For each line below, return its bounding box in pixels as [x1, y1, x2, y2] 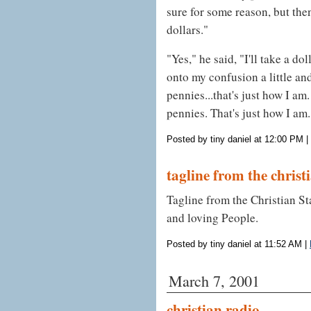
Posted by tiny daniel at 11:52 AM [167, 239, 302, 250]
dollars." [167, 21, 208, 37]
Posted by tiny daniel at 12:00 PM [167, 134, 303, 145]
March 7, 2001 [169, 271, 260, 292]
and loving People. [167, 210, 258, 226]
